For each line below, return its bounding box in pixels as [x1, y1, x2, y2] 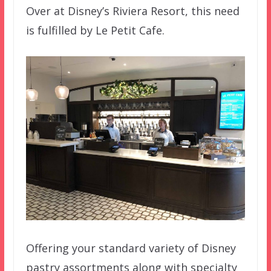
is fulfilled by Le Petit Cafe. [25, 22, 165, 38]
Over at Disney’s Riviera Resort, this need [25, 3, 240, 18]
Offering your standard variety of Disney [25, 240, 236, 255]
